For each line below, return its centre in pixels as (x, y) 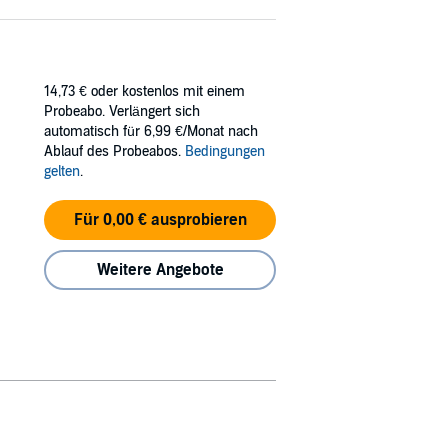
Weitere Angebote (160, 269)
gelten (62, 171)
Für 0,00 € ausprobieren (160, 219)
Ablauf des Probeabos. (114, 151)
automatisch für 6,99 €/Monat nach (151, 131)
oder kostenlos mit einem (168, 91)
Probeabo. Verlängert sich (122, 111)
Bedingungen (225, 151)
